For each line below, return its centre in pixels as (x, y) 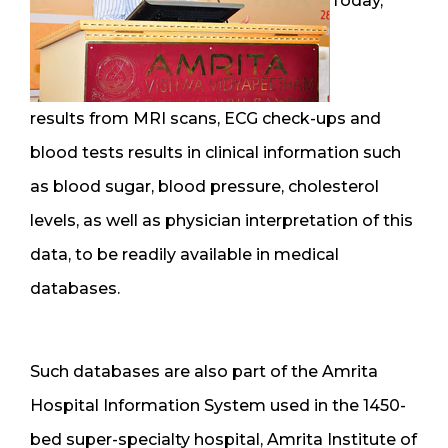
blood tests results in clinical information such (215, 152)
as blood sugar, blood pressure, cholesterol (204, 186)
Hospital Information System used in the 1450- (218, 405)
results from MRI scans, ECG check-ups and (205, 118)
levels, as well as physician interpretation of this (221, 220)
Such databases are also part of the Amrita (204, 371)
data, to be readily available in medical (184, 254)
